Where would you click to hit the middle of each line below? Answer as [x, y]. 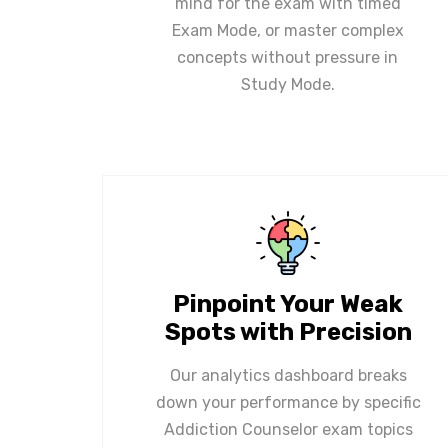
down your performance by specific [288, 402]
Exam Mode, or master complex [287, 30]
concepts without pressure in [287, 57]
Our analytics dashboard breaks [288, 375]
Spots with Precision [288, 331]
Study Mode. [287, 84]
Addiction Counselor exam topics [288, 429]
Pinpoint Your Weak [288, 303]
